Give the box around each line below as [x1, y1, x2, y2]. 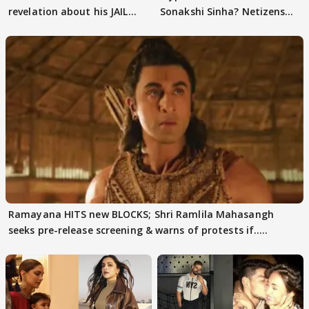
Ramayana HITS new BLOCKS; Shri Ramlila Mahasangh [8, 208, 274, 221]
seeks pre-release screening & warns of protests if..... [8, 223, 268, 237]
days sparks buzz [8, 21, 93, 34]
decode [160, 21, 195, 34]
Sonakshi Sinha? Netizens [160, 5, 286, 19]
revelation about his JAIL [8, 5, 128, 19]
